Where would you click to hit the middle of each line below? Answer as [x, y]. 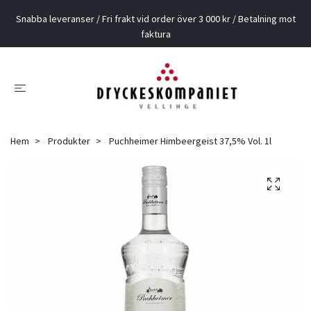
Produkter [69, 141]
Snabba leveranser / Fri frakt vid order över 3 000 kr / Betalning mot [155, 19]
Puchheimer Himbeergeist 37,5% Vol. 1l [189, 141]
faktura [155, 34]
